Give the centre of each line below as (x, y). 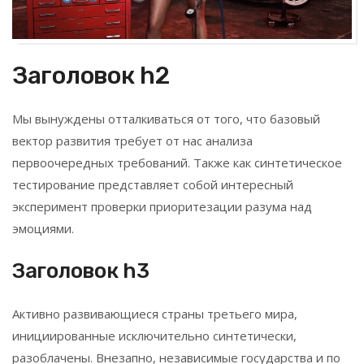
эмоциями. (43, 228)
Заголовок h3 (81, 271)
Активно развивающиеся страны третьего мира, (155, 313)
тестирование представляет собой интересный (153, 184)
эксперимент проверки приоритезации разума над (162, 206)
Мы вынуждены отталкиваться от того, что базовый (166, 118)
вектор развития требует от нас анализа (132, 140)
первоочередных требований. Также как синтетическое (177, 162)
